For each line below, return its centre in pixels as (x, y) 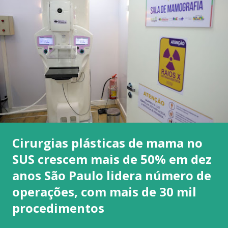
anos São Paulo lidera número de (112, 175)
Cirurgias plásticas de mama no (107, 142)
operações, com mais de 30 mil (104, 191)
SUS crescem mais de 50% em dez (112, 159)
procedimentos (58, 208)
